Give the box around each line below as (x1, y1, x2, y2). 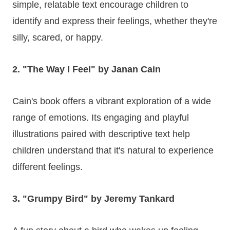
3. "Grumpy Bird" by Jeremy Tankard (12, 193, 175, 204)
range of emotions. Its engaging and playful (12, 112, 189, 123)
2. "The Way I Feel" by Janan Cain (12, 64, 161, 74)
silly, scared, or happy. (12, 32, 103, 43)
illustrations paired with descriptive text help (12, 128, 190, 139)
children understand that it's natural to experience (12, 145, 214, 156)
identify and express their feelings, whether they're (12, 15, 217, 26)
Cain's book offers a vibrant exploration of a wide (12, 95, 211, 106)
